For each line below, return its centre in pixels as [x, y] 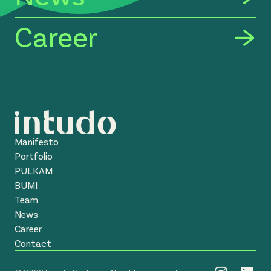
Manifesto [37, 141]
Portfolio [34, 156]
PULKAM [34, 170]
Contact [33, 243]
